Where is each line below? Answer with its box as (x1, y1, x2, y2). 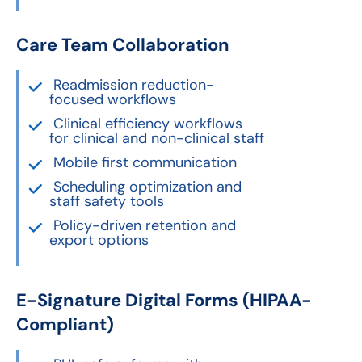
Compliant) (16, 313, 114, 337)
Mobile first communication (53, 153, 237, 173)
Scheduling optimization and (53, 177, 242, 197)
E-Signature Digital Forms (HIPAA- (16, 288, 312, 313)
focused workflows (49, 90, 176, 110)
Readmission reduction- (53, 75, 214, 95)
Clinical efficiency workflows (53, 114, 242, 134)
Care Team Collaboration (16, 33, 229, 57)
